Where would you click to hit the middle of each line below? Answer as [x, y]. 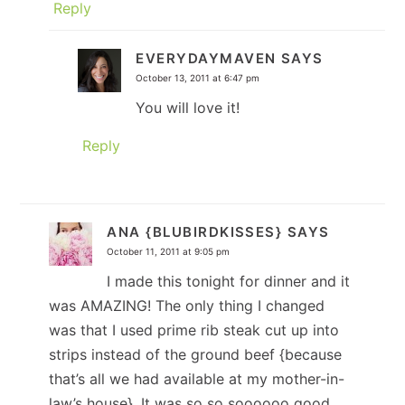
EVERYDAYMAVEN [206, 58]
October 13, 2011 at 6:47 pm [198, 77]
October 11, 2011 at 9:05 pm [169, 251]
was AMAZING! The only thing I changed [187, 305]
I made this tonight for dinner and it [229, 281]
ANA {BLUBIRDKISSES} [195, 231]
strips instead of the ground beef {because [196, 354]
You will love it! [188, 107]
